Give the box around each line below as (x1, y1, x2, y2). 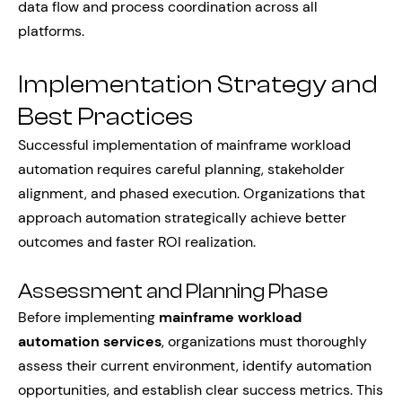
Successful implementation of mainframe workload (18, 135, 351, 154)
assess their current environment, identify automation (18, 356, 371, 375)
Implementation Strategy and (18, 70, 378, 99)
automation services (18, 332, 162, 351)
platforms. (18, 22, 84, 40)
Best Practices (18, 102, 193, 131)
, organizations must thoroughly (162, 332, 367, 351)
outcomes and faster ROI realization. (18, 232, 256, 251)
